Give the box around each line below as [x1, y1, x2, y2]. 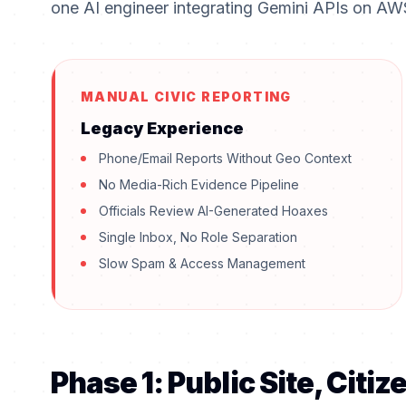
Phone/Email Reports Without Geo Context [99, 150, 352, 167]
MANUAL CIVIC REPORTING [81, 89, 292, 105]
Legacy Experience [81, 119, 244, 139]
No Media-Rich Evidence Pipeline [99, 177, 299, 193]
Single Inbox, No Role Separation [99, 229, 297, 246]
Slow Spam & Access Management [99, 256, 305, 272]
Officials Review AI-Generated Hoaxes [99, 203, 328, 219]
